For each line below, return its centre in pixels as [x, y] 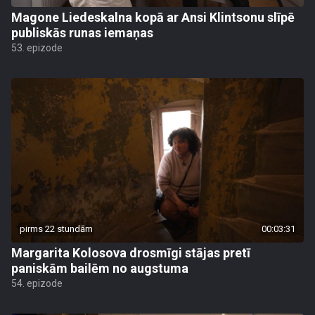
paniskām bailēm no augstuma [100, 268]
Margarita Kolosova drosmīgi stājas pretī [131, 253]
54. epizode [37, 283]
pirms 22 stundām [56, 229]
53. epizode [37, 48]
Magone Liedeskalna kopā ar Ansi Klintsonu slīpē [153, 17]
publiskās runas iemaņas [82, 33]
